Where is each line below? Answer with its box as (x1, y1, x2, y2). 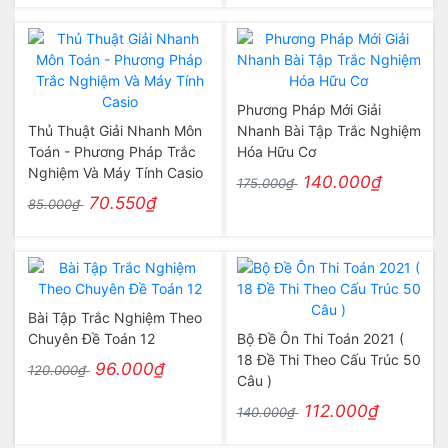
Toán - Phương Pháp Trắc (27, 143, 196, 160)
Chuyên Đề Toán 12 (27, 330, 155, 347)
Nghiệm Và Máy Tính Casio (27, 164, 203, 181)
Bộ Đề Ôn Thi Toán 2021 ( (236, 330, 404, 347)
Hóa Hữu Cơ (236, 143, 316, 160)
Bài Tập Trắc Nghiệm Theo (27, 309, 202, 326)
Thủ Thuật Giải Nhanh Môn (27, 122, 202, 139)
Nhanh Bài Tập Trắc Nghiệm (236, 122, 421, 139)
